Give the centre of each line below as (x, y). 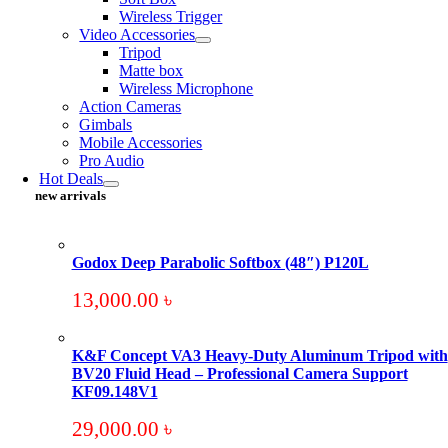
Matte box (151, 70)
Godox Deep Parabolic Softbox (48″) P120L (220, 262)
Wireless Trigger (171, 16)
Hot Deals (71, 178)
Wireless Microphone (186, 88)
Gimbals (106, 124)
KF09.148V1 (114, 391)
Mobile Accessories (141, 142)
